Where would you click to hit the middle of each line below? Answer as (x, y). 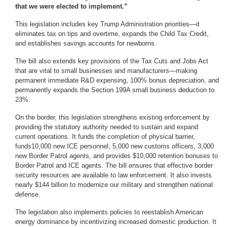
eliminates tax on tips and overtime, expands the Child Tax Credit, (112, 34)
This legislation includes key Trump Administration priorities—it (107, 24)
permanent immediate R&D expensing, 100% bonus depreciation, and (117, 81)
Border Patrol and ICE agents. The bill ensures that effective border (114, 166)
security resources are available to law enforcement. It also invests (113, 175)
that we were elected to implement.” (71, 7)
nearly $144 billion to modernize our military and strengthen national (114, 185)
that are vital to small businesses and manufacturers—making (106, 71)
